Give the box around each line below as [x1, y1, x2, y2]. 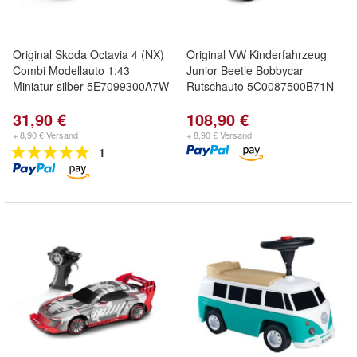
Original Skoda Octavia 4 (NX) [13, 46, 164, 62]
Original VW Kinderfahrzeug [186, 46, 327, 62]
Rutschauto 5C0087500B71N [186, 78, 334, 94]
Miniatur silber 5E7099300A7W [13, 78, 169, 94]
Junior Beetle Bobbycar [186, 62, 304, 78]
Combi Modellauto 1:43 [13, 62, 130, 78]
